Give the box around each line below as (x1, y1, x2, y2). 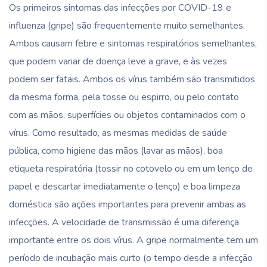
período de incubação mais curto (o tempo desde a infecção (9, 251, 253, 265)
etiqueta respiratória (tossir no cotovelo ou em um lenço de (9, 162, 253, 175)
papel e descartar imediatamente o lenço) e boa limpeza (9, 179, 240, 193)
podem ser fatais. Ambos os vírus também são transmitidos (9, 72, 255, 86)
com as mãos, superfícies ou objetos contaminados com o (9, 108, 246, 122)
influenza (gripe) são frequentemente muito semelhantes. (9, 18, 245, 32)
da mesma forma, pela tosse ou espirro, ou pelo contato (9, 90, 239, 104)
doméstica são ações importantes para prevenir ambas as (9, 197, 246, 211)
